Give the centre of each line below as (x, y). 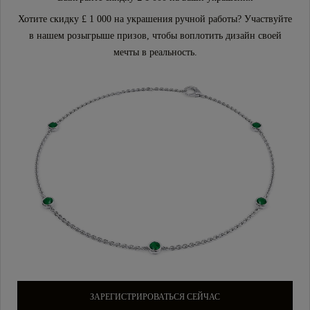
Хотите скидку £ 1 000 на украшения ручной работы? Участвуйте (155, 19)
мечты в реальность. (155, 52)
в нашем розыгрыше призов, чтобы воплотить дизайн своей (155, 35)
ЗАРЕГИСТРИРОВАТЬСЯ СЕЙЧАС (155, 297)
